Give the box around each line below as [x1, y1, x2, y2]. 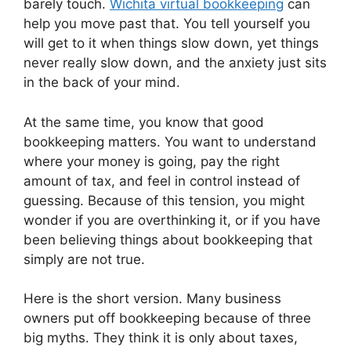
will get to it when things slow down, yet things [24, 35, 319, 52]
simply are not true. [24, 251, 145, 267]
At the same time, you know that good [24, 114, 264, 130]
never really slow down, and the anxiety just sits [24, 55, 327, 71]
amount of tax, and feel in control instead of [24, 172, 300, 189]
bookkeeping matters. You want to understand [24, 133, 317, 150]
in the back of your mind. [24, 74, 180, 91]
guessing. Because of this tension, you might [24, 192, 305, 208]
